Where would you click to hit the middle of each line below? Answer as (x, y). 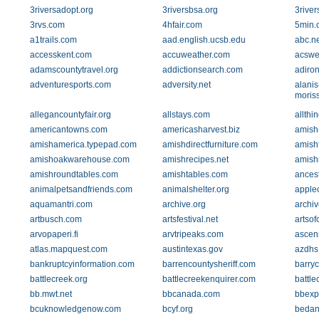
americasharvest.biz (201, 130)
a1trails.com (53, 40)
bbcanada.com (191, 294)
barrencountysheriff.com (209, 264)
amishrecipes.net (195, 159)
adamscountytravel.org (74, 70)
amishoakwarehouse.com (80, 159)
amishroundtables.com (74, 174)
